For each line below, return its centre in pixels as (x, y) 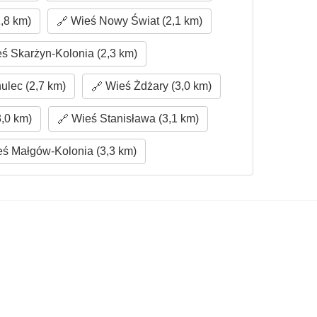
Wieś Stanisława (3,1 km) (134, 119)
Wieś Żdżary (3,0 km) (157, 86)
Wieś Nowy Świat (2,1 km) (136, 21)
